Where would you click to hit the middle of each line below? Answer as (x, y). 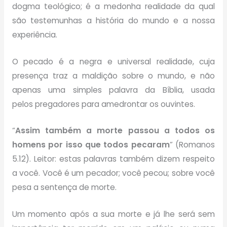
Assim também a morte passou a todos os (115, 131)
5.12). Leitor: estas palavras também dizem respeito (113, 159)
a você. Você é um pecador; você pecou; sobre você (113, 173)
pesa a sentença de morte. (64, 187)
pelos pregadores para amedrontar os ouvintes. (103, 104)
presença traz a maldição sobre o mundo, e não (113, 75)
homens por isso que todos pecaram (91, 145)
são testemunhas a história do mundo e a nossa (113, 20)
